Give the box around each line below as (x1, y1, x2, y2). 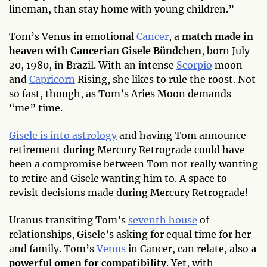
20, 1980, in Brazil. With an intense (9, 58, 176, 71)
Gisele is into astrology (9, 129, 117, 141)
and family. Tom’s (9, 242, 97, 254)
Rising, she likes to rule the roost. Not (75, 73, 256, 85)
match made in (182, 30, 253, 42)
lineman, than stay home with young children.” (9, 2, 234, 15)
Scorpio (176, 58, 212, 71)
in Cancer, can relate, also (126, 242, 251, 254)
